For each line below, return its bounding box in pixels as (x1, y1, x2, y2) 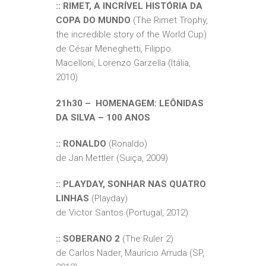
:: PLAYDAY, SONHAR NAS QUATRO (56, 179, 206, 190)
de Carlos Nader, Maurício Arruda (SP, (56, 248, 204, 259)
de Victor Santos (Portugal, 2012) (56, 207, 188, 218)
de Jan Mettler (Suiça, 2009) (56, 153, 168, 164)
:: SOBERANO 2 (56, 233, 122, 245)
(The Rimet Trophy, (131, 15, 208, 26)
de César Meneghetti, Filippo (56, 43, 171, 55)
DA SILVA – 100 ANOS (56, 112, 150, 123)
